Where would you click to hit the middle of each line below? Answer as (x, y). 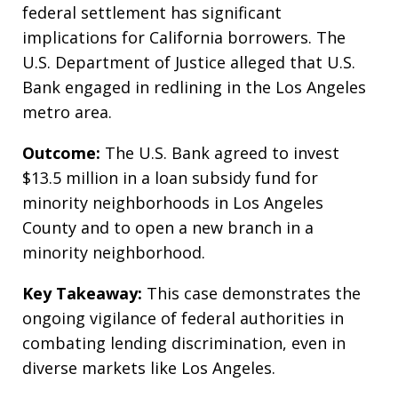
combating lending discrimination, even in (184, 343)
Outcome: (61, 153)
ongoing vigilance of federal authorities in (183, 318)
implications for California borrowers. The (184, 38)
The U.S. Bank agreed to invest (220, 153)
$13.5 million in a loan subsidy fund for (170, 178)
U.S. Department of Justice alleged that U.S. (189, 63)
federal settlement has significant (152, 13)
